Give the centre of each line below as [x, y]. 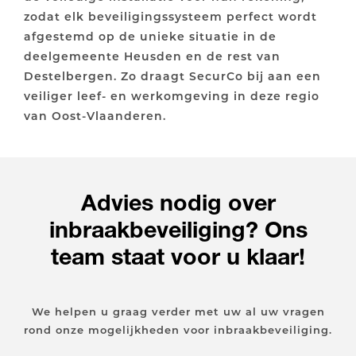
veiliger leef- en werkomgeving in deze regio [172, 96]
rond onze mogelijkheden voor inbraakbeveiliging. [178, 330]
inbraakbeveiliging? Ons [178, 230]
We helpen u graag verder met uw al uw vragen [178, 311]
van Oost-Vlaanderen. [95, 116]
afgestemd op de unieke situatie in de [150, 37]
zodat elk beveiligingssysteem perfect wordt [170, 17]
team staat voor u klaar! [178, 257]
